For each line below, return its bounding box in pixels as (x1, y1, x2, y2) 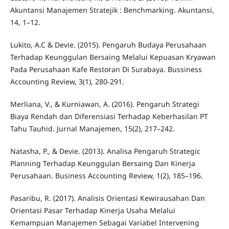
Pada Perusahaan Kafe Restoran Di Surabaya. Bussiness (10, 64, 202, 74)
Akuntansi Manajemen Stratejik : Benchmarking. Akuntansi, (10, 5, 214, 15)
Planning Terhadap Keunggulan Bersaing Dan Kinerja (10, 158, 195, 168)
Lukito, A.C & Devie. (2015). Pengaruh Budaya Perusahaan (10, 39, 207, 50)
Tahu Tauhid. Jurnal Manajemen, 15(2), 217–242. (10, 123, 175, 133)
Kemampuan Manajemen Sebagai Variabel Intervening (10, 217, 199, 227)
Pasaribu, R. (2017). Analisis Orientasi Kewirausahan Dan (10, 193, 205, 203)
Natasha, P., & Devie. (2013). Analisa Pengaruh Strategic (10, 146, 200, 156)
